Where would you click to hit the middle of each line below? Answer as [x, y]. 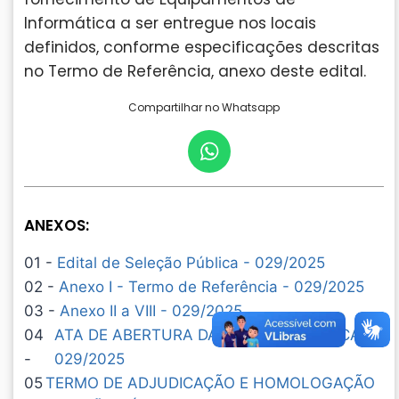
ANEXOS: [57, 226]
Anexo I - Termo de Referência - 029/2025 [212, 287]
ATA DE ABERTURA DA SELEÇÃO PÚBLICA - [213, 335]
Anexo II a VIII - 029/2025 [151, 311]
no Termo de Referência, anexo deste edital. [195, 72]
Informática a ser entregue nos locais [170, 24]
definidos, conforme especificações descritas [202, 48]
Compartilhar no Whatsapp [204, 108]
